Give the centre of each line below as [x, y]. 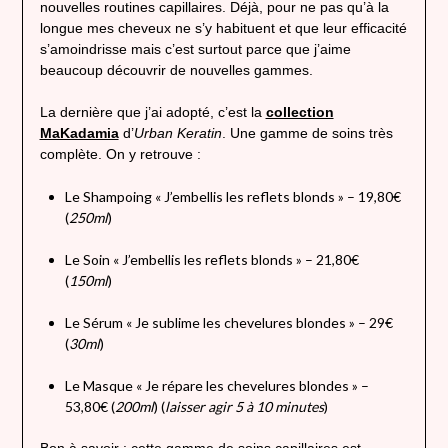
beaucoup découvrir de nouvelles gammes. [176, 70]
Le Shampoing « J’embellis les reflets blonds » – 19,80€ [232, 197]
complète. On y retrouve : [120, 154]
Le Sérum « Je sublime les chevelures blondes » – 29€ [228, 323]
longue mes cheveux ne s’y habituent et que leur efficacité [223, 28]
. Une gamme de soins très [307, 133]
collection [299, 112]
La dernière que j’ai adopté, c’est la [152, 112]
